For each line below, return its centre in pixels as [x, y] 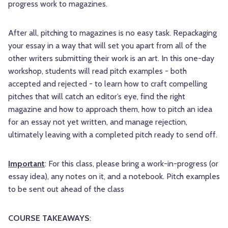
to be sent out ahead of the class [66, 189]
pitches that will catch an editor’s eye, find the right [97, 97]
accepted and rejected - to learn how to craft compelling [108, 84]
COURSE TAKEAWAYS [49, 218]
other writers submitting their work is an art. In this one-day [111, 59]
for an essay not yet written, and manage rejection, [98, 122]
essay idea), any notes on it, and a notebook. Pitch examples [114, 177]
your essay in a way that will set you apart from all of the [107, 46]
